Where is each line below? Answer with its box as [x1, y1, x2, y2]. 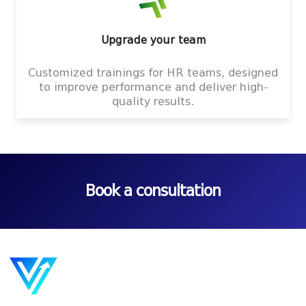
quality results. [112, 95, 194, 109]
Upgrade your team [100, 33, 206, 47]
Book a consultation [85, 182, 221, 201]
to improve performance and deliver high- [38, 81, 268, 94]
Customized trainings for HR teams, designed [28, 66, 278, 80]
